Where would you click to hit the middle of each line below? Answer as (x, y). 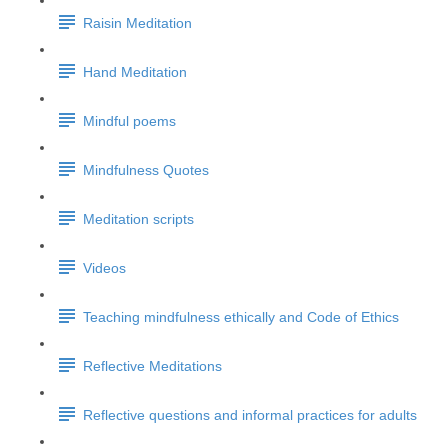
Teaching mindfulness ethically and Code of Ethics (241, 317)
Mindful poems (129, 121)
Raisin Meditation (137, 23)
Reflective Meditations (152, 366)
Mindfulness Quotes (146, 170)
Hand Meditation (135, 72)
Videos (104, 268)
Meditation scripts (138, 219)
